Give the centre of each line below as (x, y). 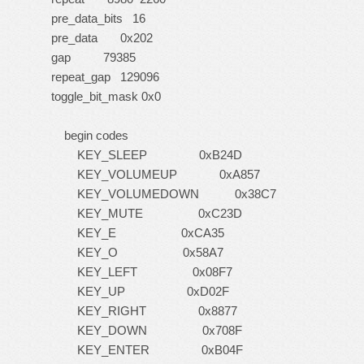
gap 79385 (90, 57)
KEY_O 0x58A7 (134, 252)
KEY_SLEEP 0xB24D (143, 155)
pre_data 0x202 (99, 38)
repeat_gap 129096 (102, 77)
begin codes (87, 135)
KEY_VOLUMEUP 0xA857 (152, 174)
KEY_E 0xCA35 (134, 233)
